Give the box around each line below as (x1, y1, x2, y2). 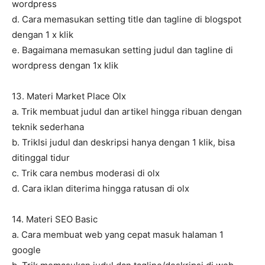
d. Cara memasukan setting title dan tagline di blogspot (12, 14, 241, 25)
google (12, 244, 41, 256)
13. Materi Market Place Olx (12, 91, 126, 102)
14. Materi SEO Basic (12, 214, 98, 225)
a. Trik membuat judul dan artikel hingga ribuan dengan (12, 106, 242, 118)
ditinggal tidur (12, 152, 70, 164)
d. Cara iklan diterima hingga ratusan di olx (12, 183, 189, 195)
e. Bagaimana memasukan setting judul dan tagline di (12, 44, 233, 56)
